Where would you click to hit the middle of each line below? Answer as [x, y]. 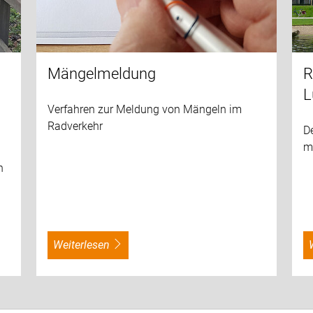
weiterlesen [86, 245]
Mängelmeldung [101, 74]
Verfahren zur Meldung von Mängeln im [144, 110]
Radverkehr [75, 126]
